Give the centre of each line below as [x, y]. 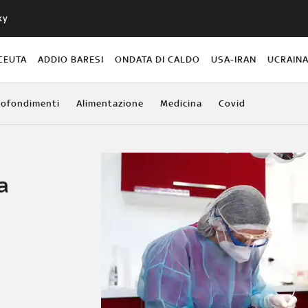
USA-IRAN [234, 59]
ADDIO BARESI [70, 59]
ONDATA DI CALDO [158, 59]
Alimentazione [110, 103]
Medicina [181, 103]
